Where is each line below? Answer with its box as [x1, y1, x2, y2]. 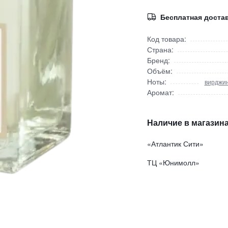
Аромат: [147, 87, 174, 97]
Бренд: [147, 55, 170, 65]
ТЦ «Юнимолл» [147, 157, 199, 167]
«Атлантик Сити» [147, 138, 204, 149]
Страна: [147, 44, 174, 54]
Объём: [147, 66, 173, 76]
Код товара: [147, 34, 186, 44]
